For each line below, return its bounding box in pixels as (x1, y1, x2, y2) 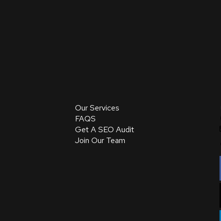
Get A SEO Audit (75, 124, 134, 135)
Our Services (75, 103, 119, 113)
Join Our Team (75, 135, 125, 146)
